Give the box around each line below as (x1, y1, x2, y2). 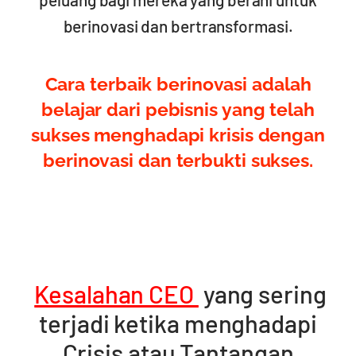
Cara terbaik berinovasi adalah (44, 73, 311, 95)
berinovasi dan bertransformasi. (63, 16, 293, 36)
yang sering (198, 279, 327, 308)
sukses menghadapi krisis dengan (31, 124, 325, 145)
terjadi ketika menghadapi (39, 308, 317, 338)
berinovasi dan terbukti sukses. (43, 149, 313, 171)
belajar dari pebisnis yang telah (41, 99, 315, 120)
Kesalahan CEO (34, 279, 199, 308)
